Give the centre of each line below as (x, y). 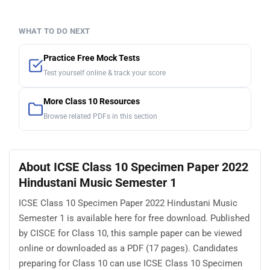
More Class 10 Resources (92, 101)
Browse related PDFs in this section (100, 116)
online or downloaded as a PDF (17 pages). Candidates (128, 249)
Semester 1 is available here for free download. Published (134, 218)
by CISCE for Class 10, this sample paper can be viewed (130, 234)
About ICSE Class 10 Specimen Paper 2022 (133, 167)
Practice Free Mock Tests (92, 58)
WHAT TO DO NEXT (55, 31)
